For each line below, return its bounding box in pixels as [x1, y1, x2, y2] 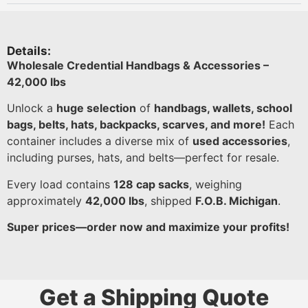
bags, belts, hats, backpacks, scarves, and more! [7, 118, 265, 132]
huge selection [56, 101, 136, 115]
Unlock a [7, 101, 56, 115]
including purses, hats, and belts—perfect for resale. [7, 151, 279, 165]
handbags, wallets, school [154, 101, 292, 115]
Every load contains [7, 177, 113, 191]
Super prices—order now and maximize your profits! [7, 220, 289, 234]
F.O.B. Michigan [195, 193, 278, 208]
